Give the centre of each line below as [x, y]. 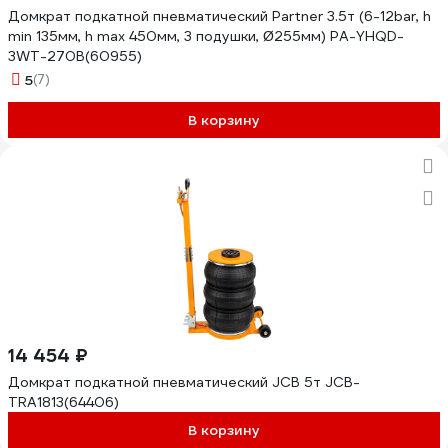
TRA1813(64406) [63, 402]
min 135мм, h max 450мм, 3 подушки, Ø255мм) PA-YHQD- [206, 36]
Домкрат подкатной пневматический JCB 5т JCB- [184, 382]
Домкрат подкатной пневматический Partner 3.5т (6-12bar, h [219, 16]
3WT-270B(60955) [75, 56]
